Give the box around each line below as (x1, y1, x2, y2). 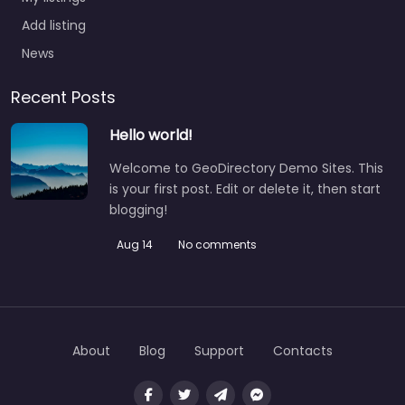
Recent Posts (11, 86, 116, 109)
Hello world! (109, 125, 193, 146)
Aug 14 (117, 237, 153, 253)
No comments (178, 237, 257, 253)
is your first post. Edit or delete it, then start (109, 180, 381, 199)
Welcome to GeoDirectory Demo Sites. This (109, 159, 383, 178)
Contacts (273, 341, 333, 360)
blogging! (109, 201, 167, 220)
